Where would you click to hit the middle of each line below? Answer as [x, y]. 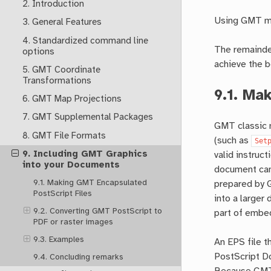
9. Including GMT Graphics [85, 154]
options [38, 52]
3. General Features [62, 23]
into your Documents [71, 165]
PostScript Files [63, 194]
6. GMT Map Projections [72, 100]
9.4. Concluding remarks [79, 257]
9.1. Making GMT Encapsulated [90, 183]
